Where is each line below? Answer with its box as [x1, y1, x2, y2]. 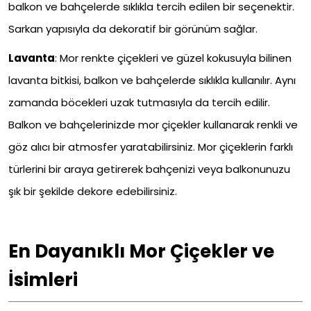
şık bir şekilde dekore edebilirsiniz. [8, 184, 177, 199]
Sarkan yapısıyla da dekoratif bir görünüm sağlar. [8, 22, 258, 37]
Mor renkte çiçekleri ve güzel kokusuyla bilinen [57, 51, 292, 66]
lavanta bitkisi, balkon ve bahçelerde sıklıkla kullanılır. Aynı [8, 73, 296, 88]
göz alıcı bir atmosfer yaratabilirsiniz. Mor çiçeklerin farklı [8, 140, 293, 155]
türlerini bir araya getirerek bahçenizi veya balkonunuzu [8, 162, 290, 177]
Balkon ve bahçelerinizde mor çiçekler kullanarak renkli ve [8, 117, 298, 133]
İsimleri [8, 267, 78, 293]
